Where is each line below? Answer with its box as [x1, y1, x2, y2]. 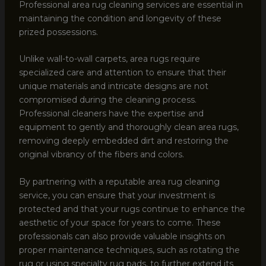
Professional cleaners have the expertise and [18, 108, 204, 119]
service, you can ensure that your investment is [18, 189, 215, 201]
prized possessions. [18, 26, 98, 37]
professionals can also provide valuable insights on [18, 230, 225, 242]
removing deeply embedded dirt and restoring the [18, 135, 229, 147]
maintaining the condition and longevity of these [18, 12, 221, 24]
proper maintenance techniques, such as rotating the [18, 244, 240, 255]
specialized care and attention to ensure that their [18, 67, 226, 78]
